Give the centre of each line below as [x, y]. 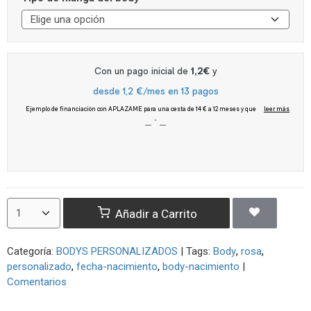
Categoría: [32, 251]
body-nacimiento [201, 267]
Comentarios [37, 282]
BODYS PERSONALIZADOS [117, 251]
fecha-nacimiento [117, 267]
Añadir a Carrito [154, 213]
